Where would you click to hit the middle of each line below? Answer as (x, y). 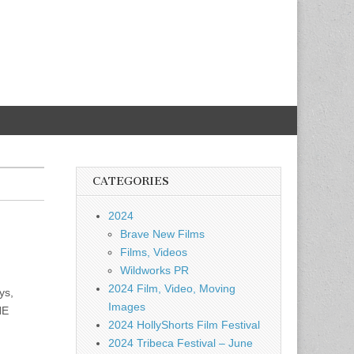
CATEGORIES (131, 181)
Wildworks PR (154, 270)
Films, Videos (154, 252)
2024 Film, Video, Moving (172, 288)
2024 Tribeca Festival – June (181, 343)
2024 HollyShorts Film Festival (184, 325)
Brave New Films (162, 234)
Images (127, 307)
